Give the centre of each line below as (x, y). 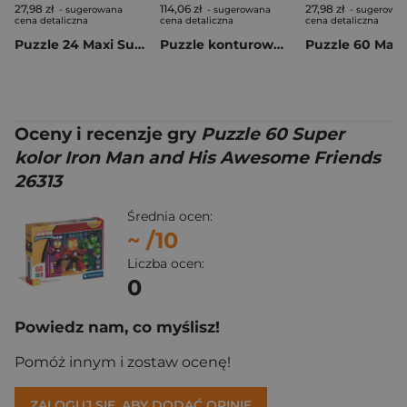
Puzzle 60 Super (273, 134)
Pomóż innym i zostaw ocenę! (123, 362)
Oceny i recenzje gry (108, 134)
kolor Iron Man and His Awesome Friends (198, 158)
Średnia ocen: (170, 217)
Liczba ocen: (166, 264)
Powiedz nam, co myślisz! (117, 328)
